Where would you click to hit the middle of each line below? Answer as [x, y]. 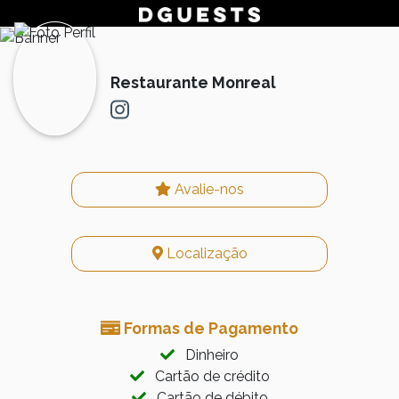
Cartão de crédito [207, 376]
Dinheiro [207, 354]
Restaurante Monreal [193, 82]
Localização [205, 253]
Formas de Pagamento [209, 328]
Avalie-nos [208, 189]
